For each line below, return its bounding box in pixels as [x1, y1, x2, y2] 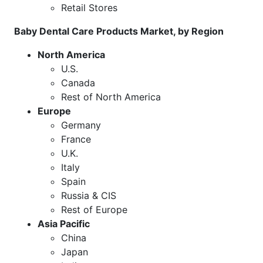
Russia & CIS [61, 189, 116, 201]
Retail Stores [61, 1, 117, 14]
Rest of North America [61, 90, 161, 103]
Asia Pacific [38, 217, 90, 230]
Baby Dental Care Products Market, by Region [14, 25, 224, 37]
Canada [61, 76, 95, 89]
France [61, 133, 91, 145]
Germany [61, 119, 101, 131]
